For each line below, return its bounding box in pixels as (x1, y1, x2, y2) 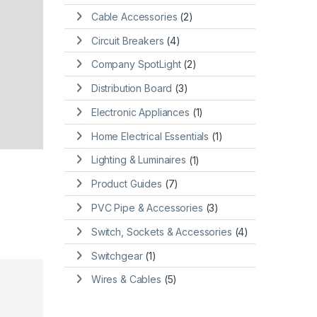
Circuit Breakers (91, 34, 164, 47)
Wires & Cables (91, 273, 161, 286)
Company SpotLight (91, 58, 181, 71)
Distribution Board (91, 82, 173, 95)
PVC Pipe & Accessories (91, 202, 203, 214)
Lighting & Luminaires (91, 154, 186, 166)
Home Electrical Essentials (91, 129, 209, 142)
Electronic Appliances (91, 105, 190, 118)
